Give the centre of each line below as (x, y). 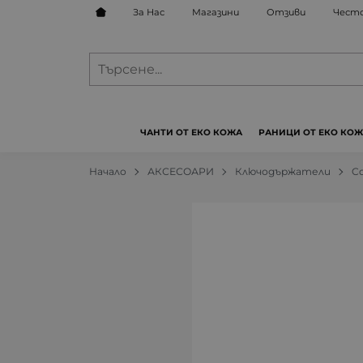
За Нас (149, 12)
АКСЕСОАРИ (181, 171)
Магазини (216, 12)
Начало (108, 171)
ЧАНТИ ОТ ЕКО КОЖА (191, 133)
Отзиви (286, 12)
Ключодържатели (283, 171)
